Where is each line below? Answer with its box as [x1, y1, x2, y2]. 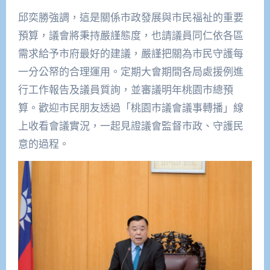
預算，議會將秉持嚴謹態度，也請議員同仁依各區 [17, 28, 243, 43]
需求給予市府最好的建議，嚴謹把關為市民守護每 [17, 46, 243, 61]
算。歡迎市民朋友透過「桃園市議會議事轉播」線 [17, 101, 243, 115]
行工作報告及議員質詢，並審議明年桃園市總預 [17, 83, 233, 97]
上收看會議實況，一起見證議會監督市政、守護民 [17, 119, 243, 133]
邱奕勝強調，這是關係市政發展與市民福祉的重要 [17, 10, 243, 25]
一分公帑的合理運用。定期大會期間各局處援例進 [17, 64, 243, 79]
